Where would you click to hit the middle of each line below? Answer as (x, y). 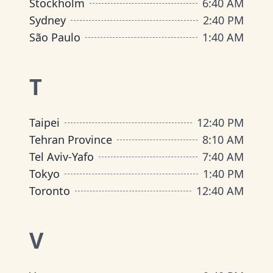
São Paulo (55, 37)
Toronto (50, 191)
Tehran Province (71, 140)
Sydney (48, 20)
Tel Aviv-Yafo (62, 157)
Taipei (44, 122)
